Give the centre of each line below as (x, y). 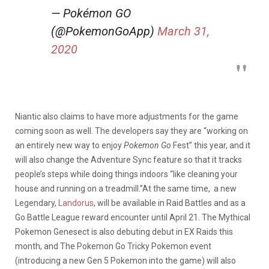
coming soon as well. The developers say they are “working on (131, 131)
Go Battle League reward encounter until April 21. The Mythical (133, 217)
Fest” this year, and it (211, 145)
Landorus (76, 203)
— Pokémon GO (91, 13)
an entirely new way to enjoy (69, 145)
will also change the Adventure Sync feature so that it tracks (128, 159)
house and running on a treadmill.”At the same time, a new (126, 188)
